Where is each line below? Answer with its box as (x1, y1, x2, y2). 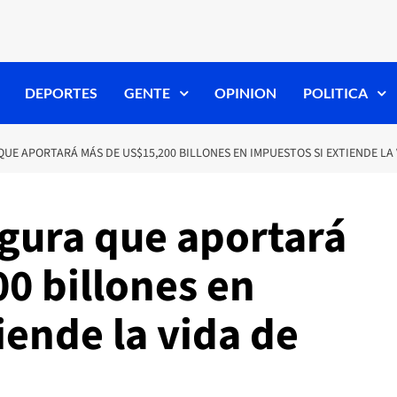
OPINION (214, 84, 276, 102)
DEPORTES (24, 84, 97, 102)
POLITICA (302, 84, 368, 102)
